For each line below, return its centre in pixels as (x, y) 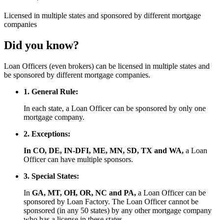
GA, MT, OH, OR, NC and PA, (84, 193)
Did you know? (41, 45)
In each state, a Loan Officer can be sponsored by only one (115, 109)
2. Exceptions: (47, 134)
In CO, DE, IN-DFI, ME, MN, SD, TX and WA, (105, 151)
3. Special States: (51, 176)
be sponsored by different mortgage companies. (77, 75)
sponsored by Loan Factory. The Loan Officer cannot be (111, 202)
